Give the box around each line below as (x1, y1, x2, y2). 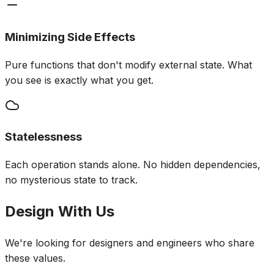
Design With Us (5, 202, 114, 221)
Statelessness (5, 130, 82, 144)
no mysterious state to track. (5, 174, 138, 187)
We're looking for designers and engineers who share (5, 237, 254, 249)
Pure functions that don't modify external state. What (5, 58, 252, 71)
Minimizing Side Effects (5, 30, 135, 45)
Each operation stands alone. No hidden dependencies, (5, 158, 261, 171)
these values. (5, 252, 65, 264)
